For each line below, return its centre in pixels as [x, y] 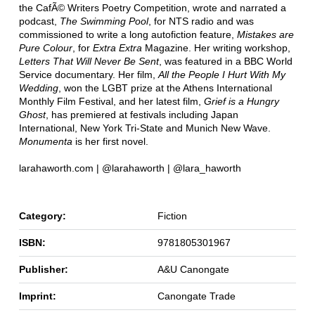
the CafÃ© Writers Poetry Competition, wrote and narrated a [152, 8]
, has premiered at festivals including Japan [142, 115]
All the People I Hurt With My [221, 75]
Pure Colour [45, 48]
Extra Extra [118, 48]
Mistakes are [265, 35]
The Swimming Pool [104, 21]
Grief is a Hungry [241, 102]
